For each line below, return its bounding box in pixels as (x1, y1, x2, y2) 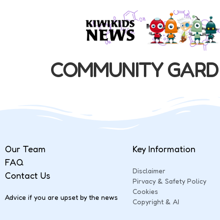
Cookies (133, 187, 158, 195)
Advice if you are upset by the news (5, 192, 118, 201)
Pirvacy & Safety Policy (133, 176, 206, 185)
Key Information (133, 143, 195, 154)
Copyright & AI (133, 197, 179, 206)
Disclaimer (133, 166, 165, 175)
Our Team (5, 143, 46, 154)
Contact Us (5, 169, 50, 181)
